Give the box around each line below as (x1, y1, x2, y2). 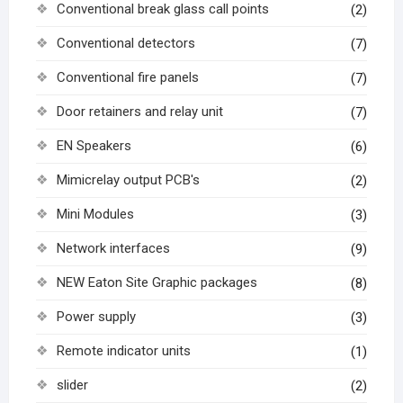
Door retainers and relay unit (56, 103, 223, 121)
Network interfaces (56, 240, 170, 257)
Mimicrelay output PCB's (56, 172, 200, 189)
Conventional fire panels (56, 69, 199, 86)
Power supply (56, 309, 136, 326)
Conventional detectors (56, 35, 195, 52)
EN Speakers (56, 138, 131, 155)
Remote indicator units (56, 343, 191, 360)
